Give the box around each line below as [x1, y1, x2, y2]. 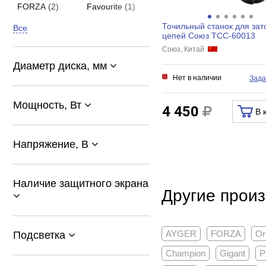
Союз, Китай [161, 45, 208, 53]
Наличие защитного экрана [13, 178, 148, 189]
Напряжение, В [13, 138, 91, 150]
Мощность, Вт [13, 99, 84, 111]
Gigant [219, 248, 245, 259]
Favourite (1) [86, 2, 135, 11]
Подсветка [13, 229, 68, 241]
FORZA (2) [17, 2, 59, 11]
